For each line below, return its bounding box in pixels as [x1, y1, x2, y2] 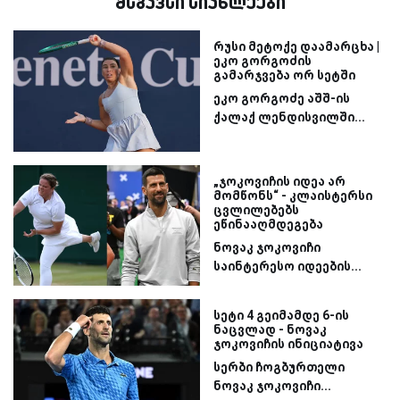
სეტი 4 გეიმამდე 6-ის [213, 308, 349, 323]
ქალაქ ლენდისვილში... [213, 109, 365, 124]
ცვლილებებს [213, 202, 299, 217]
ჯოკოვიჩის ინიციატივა [213, 337, 363, 352]
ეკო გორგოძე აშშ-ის [213, 90, 350, 105]
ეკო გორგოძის [213, 53, 312, 68]
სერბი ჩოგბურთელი [213, 360, 345, 375]
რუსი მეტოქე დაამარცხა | [213, 38, 379, 54]
